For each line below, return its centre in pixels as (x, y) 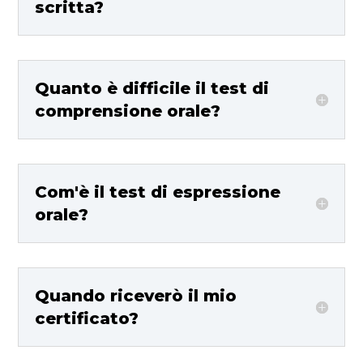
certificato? (87, 318)
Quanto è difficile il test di (152, 88)
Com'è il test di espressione (158, 192)
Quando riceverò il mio (136, 295)
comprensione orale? (128, 111)
